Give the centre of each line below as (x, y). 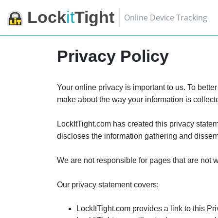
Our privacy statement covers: (108, 185)
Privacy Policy (113, 56)
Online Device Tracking (166, 18)
